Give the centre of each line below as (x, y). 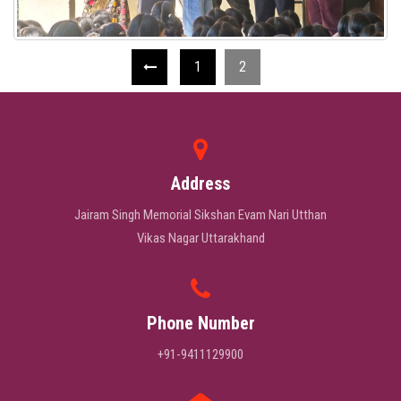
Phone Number (200, 323)
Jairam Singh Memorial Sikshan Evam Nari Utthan (200, 214)
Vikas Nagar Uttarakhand (200, 238)
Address (200, 183)
